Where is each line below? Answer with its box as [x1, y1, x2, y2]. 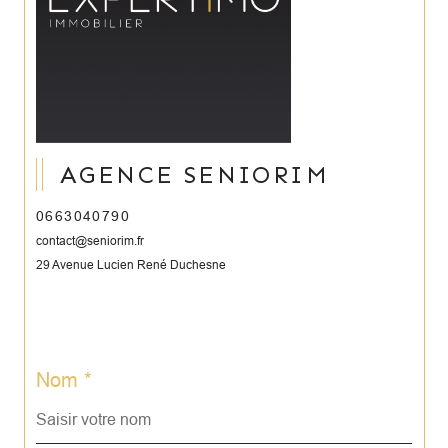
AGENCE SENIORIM [60, 160, 329, 190]
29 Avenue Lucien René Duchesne [36, 257, 226, 272]
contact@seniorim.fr [36, 233, 144, 248]
